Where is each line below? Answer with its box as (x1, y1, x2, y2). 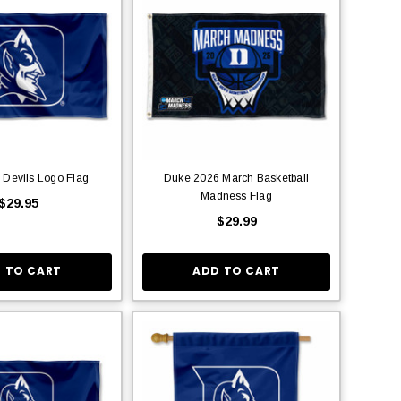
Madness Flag (200, 189, 272, 202)
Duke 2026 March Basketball (163, 171, 310, 184)
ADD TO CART (192, 263, 280, 279)
